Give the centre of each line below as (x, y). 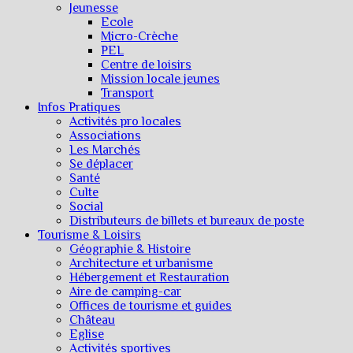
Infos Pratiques (79, 107)
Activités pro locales (125, 121)
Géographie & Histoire (130, 249)
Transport (127, 93)
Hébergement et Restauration (149, 277)
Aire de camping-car (125, 291)
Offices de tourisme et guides (150, 305)
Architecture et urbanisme (141, 263)
